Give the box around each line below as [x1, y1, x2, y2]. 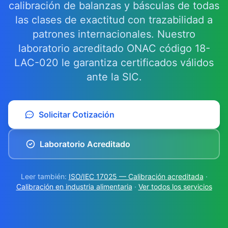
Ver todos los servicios [138, 182, 212, 191]
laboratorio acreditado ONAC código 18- [18, 42, 210, 54]
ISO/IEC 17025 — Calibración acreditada [68, 172, 204, 181]
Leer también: [20, 172, 69, 181]
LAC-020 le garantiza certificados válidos [14, 56, 214, 69]
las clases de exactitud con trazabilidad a [15, 14, 213, 26]
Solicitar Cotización [39, 109, 115, 120]
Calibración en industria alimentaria [16, 182, 132, 191]
